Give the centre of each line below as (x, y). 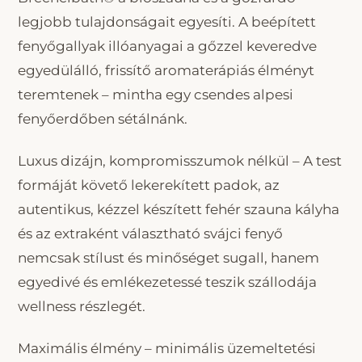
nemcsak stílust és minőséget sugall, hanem (168, 258)
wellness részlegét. (82, 307)
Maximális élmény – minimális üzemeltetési (167, 349)
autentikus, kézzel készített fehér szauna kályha (179, 210)
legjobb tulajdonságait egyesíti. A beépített (167, 22)
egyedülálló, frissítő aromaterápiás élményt (166, 71)
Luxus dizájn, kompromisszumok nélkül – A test (180, 161)
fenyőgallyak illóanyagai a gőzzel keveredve (167, 46)
